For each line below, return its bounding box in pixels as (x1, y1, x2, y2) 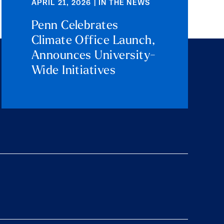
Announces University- (31, 49, 156, 62)
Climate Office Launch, (31, 34, 155, 47)
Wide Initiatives (31, 64, 116, 77)
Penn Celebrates (31, 19, 118, 32)
